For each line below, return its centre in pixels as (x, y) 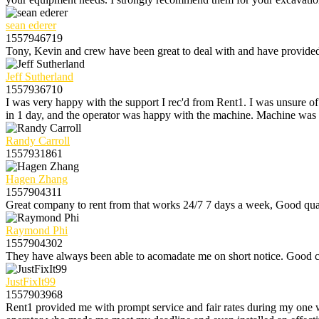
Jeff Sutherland (40, 76)
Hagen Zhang (37, 179)
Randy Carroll (38, 140)
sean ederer (31, 25)
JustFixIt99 (31, 281)
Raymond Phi (37, 230)
